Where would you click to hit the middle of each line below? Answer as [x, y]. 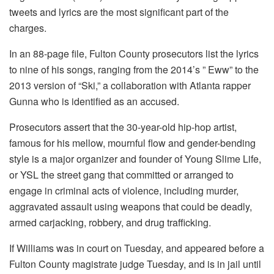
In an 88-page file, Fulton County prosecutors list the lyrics [134, 53]
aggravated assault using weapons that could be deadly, [131, 206]
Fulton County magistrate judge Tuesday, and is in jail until [135, 264]
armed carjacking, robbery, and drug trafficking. [110, 222]
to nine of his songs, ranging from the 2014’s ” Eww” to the [134, 69]
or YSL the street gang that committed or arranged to [121, 174]
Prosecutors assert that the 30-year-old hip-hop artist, [123, 127]
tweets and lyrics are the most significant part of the [119, 12]
